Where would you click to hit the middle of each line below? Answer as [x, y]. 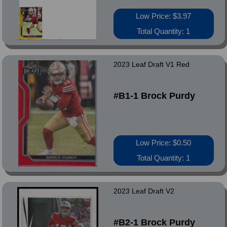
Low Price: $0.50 [164, 143]
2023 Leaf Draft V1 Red [151, 64]
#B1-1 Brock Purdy [154, 96]
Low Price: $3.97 [164, 16]
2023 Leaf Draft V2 [144, 191]
